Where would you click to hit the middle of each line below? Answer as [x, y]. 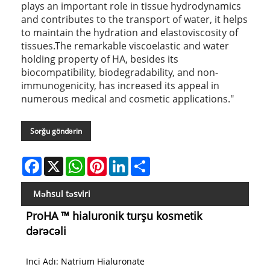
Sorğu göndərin [56, 131]
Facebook [60, 162]
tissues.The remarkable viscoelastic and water [125, 46]
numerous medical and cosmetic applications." [127, 99]
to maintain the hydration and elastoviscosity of [130, 33]
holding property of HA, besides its [100, 59]
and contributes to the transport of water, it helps [134, 20]
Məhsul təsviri [62, 194]
